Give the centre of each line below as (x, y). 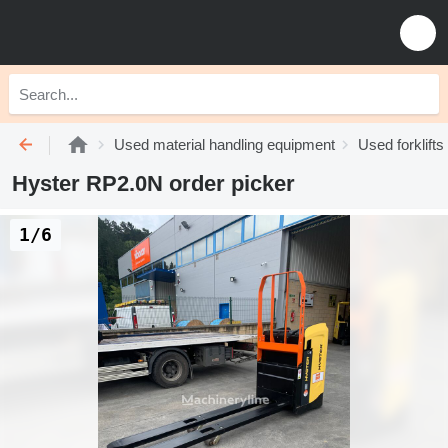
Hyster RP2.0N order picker (153, 183)
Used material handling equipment (224, 144)
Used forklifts (401, 144)
